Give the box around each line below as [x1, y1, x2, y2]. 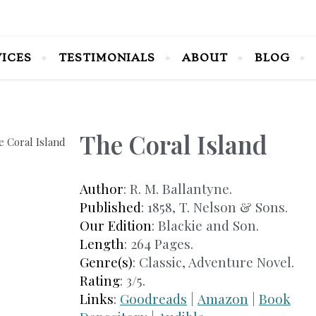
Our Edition [80, 216, 152, 234]
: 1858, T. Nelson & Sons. [141, 197, 288, 216]
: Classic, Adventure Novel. [133, 253, 294, 271]
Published [80, 197, 141, 216]
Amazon [197, 289, 248, 308]
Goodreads [120, 289, 187, 308]
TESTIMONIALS [59, 51, 155, 64]
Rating [80, 271, 120, 289]
